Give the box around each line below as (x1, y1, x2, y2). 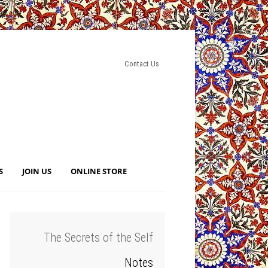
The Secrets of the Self (44, 230, 153, 245)
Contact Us (124, 59, 159, 68)
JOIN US (22, 166, 51, 176)
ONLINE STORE (71, 166, 127, 176)
